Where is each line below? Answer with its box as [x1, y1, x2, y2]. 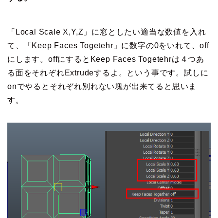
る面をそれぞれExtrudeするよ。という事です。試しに [7, 68, 209, 77]
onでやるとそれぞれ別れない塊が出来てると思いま [7, 82, 197, 91]
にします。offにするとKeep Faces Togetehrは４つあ [7, 54, 204, 63]
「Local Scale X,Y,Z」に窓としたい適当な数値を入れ [7, 27, 206, 36]
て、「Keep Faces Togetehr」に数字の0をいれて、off [7, 41, 209, 50]
